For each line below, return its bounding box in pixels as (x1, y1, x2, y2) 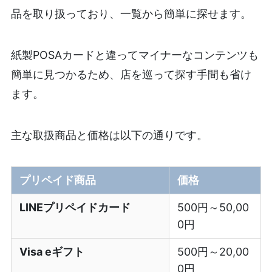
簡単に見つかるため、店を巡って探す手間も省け (10, 67, 251, 81)
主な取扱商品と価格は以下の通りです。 (10, 128, 208, 141)
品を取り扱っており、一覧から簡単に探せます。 (10, 7, 251, 20)
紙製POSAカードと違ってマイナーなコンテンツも (10, 48, 259, 61)
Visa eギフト (19, 245, 85, 259)
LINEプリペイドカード (19, 201, 131, 214)
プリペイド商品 (19, 174, 97, 187)
